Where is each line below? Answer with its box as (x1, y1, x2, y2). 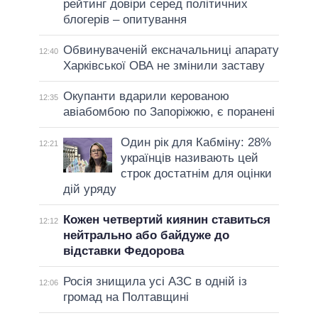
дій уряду (62, 182, 116, 196)
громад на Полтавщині (62, 290, 189, 304)
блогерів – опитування (62, 12, 187, 26)
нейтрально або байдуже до (62, 228, 229, 242)
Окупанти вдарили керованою (62, 89, 229, 103)
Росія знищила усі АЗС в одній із (62, 274, 247, 288)
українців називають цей (120, 150, 258, 165)
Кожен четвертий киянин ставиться (62, 212, 270, 226)
